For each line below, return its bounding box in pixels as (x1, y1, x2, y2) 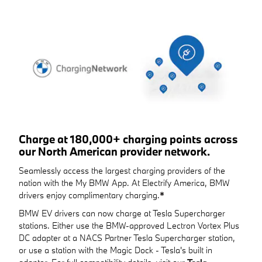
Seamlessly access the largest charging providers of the (19, 164, 225, 176)
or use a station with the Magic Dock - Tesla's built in (19, 244, 212, 256)
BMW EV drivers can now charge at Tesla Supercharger (19, 207, 225, 219)
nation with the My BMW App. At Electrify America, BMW (19, 177, 230, 188)
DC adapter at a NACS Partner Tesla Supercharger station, (19, 232, 235, 243)
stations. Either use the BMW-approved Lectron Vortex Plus (19, 219, 239, 231)
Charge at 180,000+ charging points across (19, 132, 238, 147)
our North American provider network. (19, 144, 210, 159)
